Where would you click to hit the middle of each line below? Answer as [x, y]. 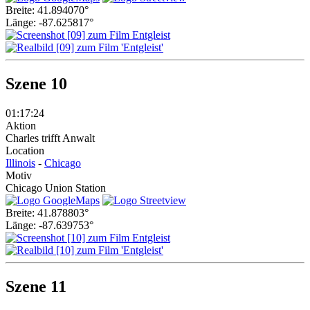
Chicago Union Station [56, 188]
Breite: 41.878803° [47, 213]
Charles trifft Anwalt [50, 138]
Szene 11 [36, 286]
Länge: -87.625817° [49, 23]
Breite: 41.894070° [47, 10]
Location [25, 151]
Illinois [20, 163]
